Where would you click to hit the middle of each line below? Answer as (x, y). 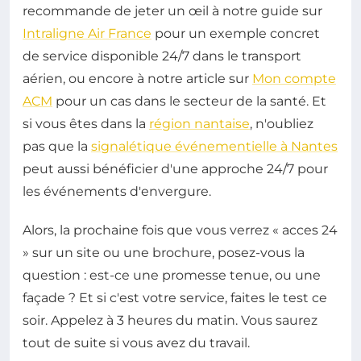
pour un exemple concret (236, 33)
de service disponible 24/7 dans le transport (162, 56)
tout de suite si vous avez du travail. (136, 342)
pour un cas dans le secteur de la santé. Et (189, 101)
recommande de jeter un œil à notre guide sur (172, 10)
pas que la (57, 146)
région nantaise (199, 123)
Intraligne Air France (87, 33)
